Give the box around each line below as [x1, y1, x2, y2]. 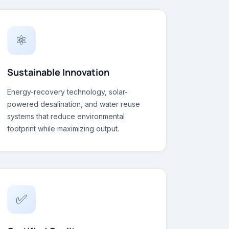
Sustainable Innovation [7, 66, 109, 78]
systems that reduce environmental [7, 112, 125, 121]
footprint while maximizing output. [7, 124, 119, 133]
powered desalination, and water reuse [7, 100, 140, 108]
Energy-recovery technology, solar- [7, 87, 128, 96]
